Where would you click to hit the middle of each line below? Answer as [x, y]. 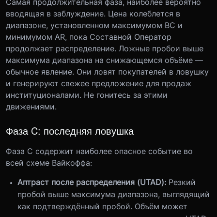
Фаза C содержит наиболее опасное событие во [99, 151]
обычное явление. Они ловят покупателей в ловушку [107, 72]
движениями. [31, 107]
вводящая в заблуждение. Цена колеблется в [93, 14]
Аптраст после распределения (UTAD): [93, 182]
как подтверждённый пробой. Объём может [102, 206]
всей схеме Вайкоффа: [49, 163]
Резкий [182, 182]
